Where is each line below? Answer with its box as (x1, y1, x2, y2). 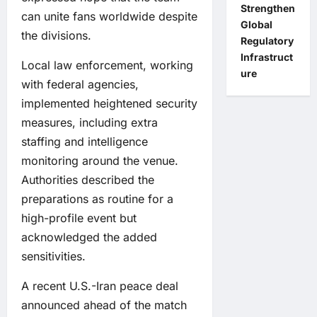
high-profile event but (21, 211, 137, 226)
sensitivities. (21, 249, 86, 264)
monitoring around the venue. (21, 154, 178, 168)
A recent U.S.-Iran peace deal (21, 279, 178, 294)
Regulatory (240, 35, 294, 47)
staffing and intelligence (21, 134, 148, 149)
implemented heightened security (21, 96, 197, 111)
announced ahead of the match (21, 298, 187, 313)
